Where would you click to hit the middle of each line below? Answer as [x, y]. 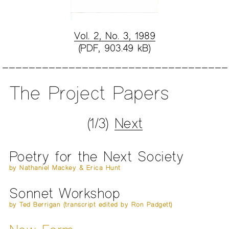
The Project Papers [89, 93]
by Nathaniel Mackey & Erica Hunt [65, 167]
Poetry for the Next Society [96, 156]
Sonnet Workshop [64, 193]
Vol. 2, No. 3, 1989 [114, 35]
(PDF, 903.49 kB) [114, 48]
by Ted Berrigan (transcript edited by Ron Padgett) [91, 204]
